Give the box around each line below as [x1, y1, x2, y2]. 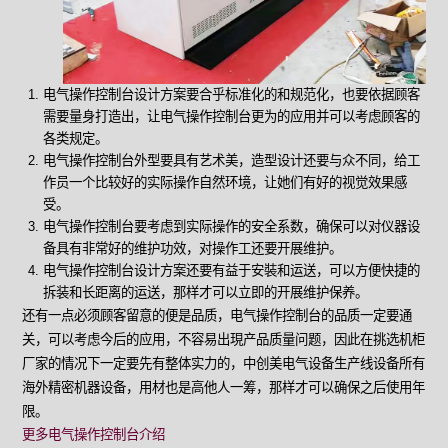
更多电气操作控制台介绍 [22, 426, 166, 442]
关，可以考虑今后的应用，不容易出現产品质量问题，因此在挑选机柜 [22, 331, 426, 347]
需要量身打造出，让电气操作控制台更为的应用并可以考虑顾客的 [42, 108, 420, 124]
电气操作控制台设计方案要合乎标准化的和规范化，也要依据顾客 [42, 86, 420, 102]
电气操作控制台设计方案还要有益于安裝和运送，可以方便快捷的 [42, 262, 420, 278]
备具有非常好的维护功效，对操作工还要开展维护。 [42, 240, 342, 256]
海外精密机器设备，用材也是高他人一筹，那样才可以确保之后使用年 [22, 379, 426, 395]
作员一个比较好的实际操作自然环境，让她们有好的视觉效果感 [42, 174, 407, 190]
